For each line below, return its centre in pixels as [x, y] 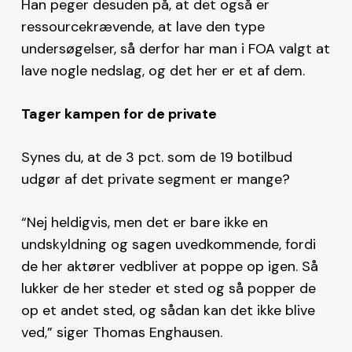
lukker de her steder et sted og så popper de [168, 288]
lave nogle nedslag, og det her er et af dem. [163, 70]
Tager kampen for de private [119, 114]
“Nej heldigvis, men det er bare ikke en [144, 222]
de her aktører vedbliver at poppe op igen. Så [169, 266]
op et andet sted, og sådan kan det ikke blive [168, 310]
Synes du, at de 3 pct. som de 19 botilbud [156, 157]
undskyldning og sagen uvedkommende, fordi [168, 244]
